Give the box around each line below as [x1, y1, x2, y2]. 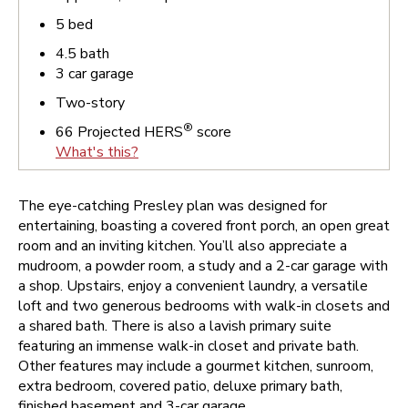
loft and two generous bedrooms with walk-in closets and [18, 296, 390, 316]
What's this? [56, 142, 138, 162]
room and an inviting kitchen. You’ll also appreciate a [18, 236, 347, 256]
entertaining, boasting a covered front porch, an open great [18, 216, 390, 236]
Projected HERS [74, 122, 183, 142]
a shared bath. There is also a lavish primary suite [18, 316, 331, 336]
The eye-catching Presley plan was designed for [18, 196, 327, 216]
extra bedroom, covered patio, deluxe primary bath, [18, 376, 342, 396]
